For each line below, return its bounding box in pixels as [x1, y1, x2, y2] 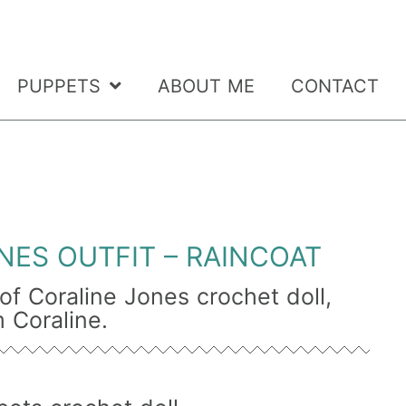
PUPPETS [16, 75, 101, 98]
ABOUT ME [157, 75, 255, 98]
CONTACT [290, 75, 379, 98]
